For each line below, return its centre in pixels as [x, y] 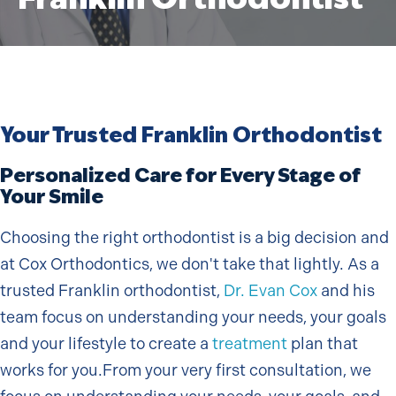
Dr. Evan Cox [270, 290]
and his [346, 290]
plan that [323, 343]
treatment [250, 343]
